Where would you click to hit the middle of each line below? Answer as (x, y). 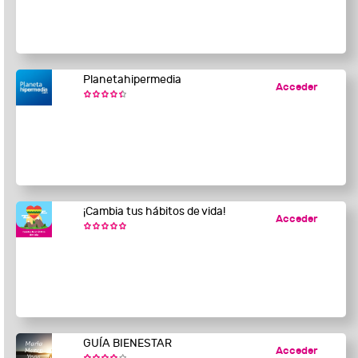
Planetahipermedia (132, 80)
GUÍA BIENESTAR (127, 344)
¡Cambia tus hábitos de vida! (154, 212)
